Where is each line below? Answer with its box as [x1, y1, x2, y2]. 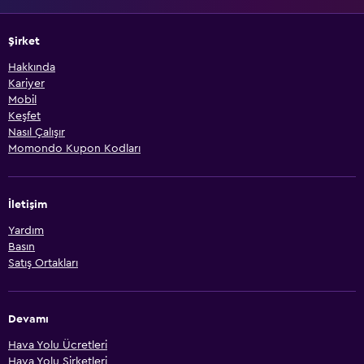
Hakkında [8, 61, 55, 73]
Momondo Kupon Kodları [8, 142, 141, 154]
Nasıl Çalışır [8, 126, 65, 138]
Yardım [8, 224, 44, 236]
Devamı [8, 313, 49, 325]
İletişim [8, 198, 47, 210]
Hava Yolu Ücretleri [8, 339, 107, 351]
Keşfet [8, 110, 41, 122]
